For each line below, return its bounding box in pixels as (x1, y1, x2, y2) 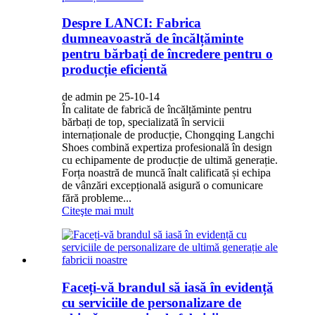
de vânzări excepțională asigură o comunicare (62, 179, 263, 192)
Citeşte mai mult (62, 205, 134, 217)
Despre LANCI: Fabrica (62, 15, 201, 31)
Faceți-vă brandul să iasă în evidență (62, 279, 274, 295)
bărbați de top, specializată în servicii (62, 116, 224, 129)
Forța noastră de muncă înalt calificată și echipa (62, 167, 271, 179)
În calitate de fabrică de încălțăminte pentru (62, 103, 252, 116)
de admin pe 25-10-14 (62, 91, 160, 103)
